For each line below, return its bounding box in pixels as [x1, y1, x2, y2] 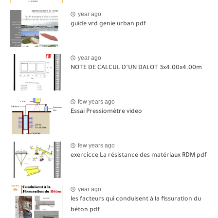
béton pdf [71, 206, 100, 214]
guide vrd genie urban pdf [71, 20, 146, 28]
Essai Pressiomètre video [71, 108, 142, 115]
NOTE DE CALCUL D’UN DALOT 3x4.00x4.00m [71, 64, 202, 72]
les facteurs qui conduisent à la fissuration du [71, 196, 201, 203]
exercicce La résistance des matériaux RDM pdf [71, 152, 207, 159]
